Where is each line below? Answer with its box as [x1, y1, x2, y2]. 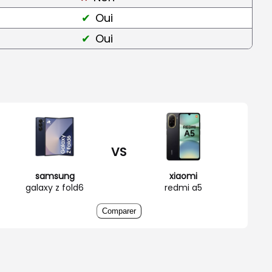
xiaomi [169, 169, 197, 182]
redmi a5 [165, 181, 202, 194]
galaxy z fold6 [25, 181, 84, 194]
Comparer [102, 206, 136, 216]
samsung [35, 169, 75, 182]
